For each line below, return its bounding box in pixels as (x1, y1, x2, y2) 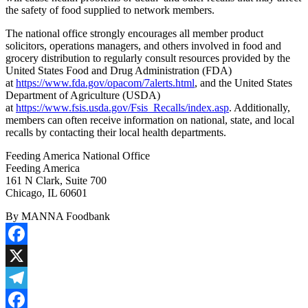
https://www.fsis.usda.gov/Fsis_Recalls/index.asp (16, 101, 229, 113)
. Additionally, (229, 101, 290, 113)
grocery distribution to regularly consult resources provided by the (5, 52, 290, 64)
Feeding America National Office (5, 149, 150, 162)
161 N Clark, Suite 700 (5, 174, 107, 186)
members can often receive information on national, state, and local (5, 113, 294, 126)
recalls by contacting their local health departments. (5, 126, 226, 138)
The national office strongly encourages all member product (5, 27, 263, 39)
